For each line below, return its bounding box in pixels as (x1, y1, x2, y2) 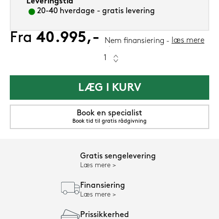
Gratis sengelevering (80, 153, 156, 161)
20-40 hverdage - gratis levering (37, 7, 155, 16)
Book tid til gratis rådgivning (72, 119, 147, 125)
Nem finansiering (105, 37, 164, 45)
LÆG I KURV (78, 83, 141, 94)
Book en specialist (77, 109, 142, 118)
